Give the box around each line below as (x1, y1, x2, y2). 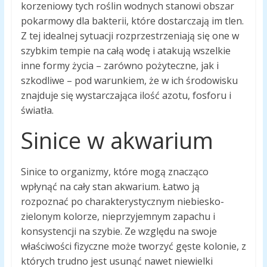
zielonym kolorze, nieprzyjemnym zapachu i (20, 210, 215, 223)
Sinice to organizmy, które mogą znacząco (20, 165, 209, 179)
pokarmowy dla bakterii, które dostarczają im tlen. (20, 14, 244, 28)
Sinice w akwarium (20, 125, 213, 156)
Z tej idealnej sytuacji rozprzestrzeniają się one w (20, 29, 239, 43)
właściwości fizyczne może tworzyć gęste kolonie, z (20, 240, 246, 253)
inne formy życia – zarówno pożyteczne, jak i (20, 59, 219, 73)
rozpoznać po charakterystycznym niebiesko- (20, 195, 224, 209)
